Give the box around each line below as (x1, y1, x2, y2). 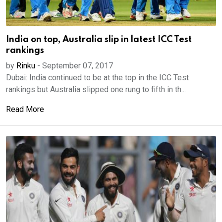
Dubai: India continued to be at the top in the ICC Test (6, 73, 189, 82)
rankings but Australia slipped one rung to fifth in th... (6, 85, 186, 94)
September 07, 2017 (42, 61, 113, 70)
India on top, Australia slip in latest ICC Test (6, 35, 192, 44)
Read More (6, 105, 44, 114)
